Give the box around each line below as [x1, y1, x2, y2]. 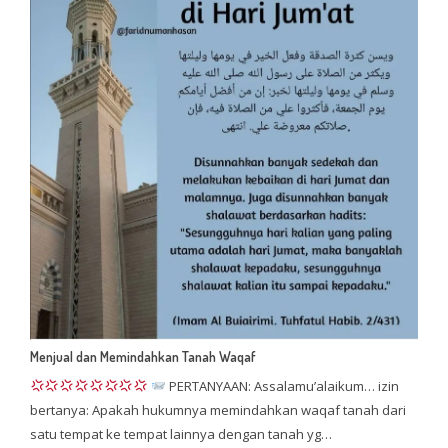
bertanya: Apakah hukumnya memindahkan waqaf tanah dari [29, 401, 406, 420]
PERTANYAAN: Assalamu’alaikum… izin [165, 377, 399, 396]
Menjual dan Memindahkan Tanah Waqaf [29, 348, 255, 366]
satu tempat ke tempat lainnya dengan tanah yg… [29, 425, 332, 444]
